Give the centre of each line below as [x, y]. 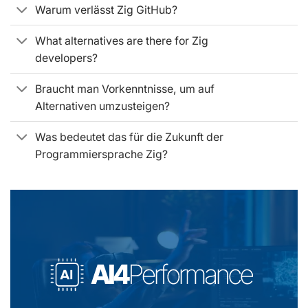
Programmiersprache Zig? [102, 154]
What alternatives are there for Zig [122, 41]
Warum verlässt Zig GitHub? [107, 10]
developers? [67, 58]
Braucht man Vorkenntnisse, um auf [125, 89]
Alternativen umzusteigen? [103, 106]
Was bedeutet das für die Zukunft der [130, 137]
